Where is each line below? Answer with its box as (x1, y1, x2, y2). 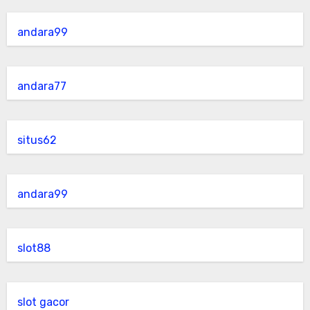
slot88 (17, 241, 51, 255)
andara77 (17, 80, 66, 93)
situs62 (17, 134, 57, 147)
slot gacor (17, 295, 69, 309)
